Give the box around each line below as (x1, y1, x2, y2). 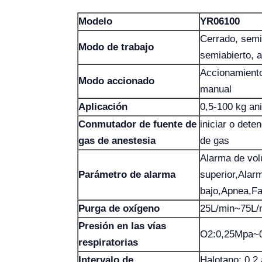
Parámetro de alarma (78, 169, 175, 180)
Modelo (78, 16, 112, 27)
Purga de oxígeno (78, 203, 160, 214)
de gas (200, 135, 229, 146)
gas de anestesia (78, 135, 156, 146)
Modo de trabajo (78, 42, 154, 53)
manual (200, 84, 232, 95)
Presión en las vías (78, 220, 166, 232)
